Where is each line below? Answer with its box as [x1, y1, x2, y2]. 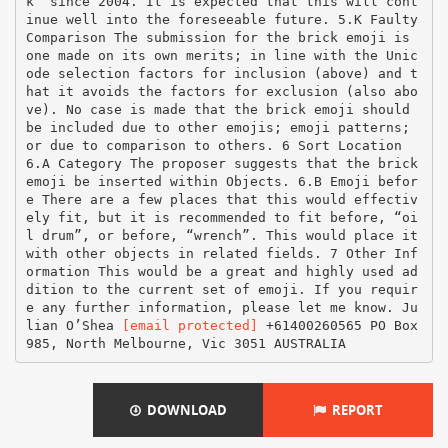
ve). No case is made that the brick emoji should [25, 101, 410, 117]
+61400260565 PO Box [257, 317, 418, 333]
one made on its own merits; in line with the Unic [25, 47, 418, 63]
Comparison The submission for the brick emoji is [25, 29, 410, 45]
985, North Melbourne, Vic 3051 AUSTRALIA [25, 335, 346, 351]
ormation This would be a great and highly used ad [25, 263, 418, 279]
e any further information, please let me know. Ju [25, 299, 418, 315]
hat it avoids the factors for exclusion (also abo [25, 83, 418, 99]
